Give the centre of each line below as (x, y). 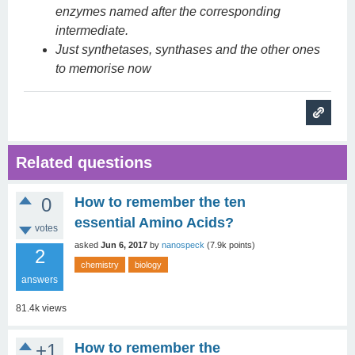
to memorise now (103, 69)
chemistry (100, 265)
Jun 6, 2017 (124, 245)
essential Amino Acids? (154, 223)
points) (241, 245)
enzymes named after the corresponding (168, 11)
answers (40, 280)
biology (148, 265)
